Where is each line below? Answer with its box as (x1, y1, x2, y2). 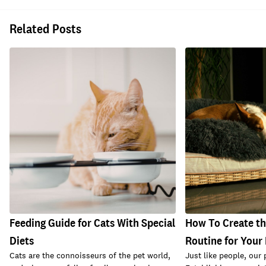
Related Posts (9, 20, 81, 37)
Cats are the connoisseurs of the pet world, (9, 250, 170, 261)
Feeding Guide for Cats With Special (9, 215, 175, 231)
